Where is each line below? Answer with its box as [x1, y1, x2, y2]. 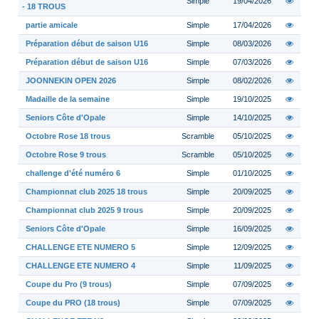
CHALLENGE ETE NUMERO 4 [26, 261, 135, 270]
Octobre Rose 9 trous [26, 150, 106, 159]
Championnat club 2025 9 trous [26, 206, 143, 214]
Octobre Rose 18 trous [26, 132, 110, 140]
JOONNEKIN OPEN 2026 [26, 76, 116, 85]
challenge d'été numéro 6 [26, 169, 120, 177]
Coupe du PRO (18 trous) [26, 298, 120, 307]
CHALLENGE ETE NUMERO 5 [26, 243, 135, 251]
